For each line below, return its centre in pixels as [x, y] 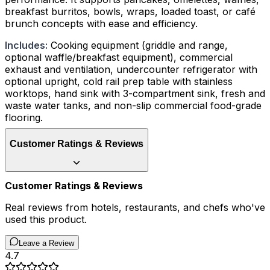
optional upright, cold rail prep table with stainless [119, 82]
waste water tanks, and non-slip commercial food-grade [133, 106]
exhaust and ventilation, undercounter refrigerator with [131, 70]
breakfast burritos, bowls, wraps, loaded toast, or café [130, 12]
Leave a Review [46, 243]
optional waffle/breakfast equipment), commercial [119, 58]
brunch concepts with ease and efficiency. [101, 24]
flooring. [24, 118]
